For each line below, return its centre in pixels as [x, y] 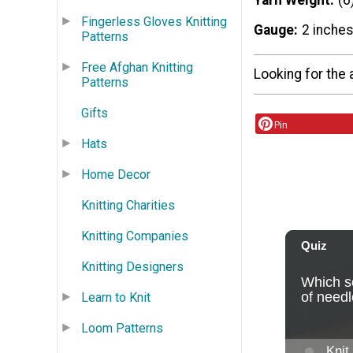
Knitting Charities [128, 205]
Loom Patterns [122, 328]
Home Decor [116, 174]
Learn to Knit [116, 297]
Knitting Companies [135, 236]
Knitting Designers [132, 266]
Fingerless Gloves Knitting [154, 21]
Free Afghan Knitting [137, 67]
